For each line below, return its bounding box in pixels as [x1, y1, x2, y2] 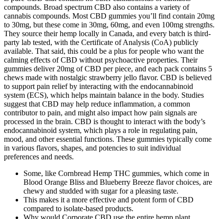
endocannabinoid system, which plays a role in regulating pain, [4, 126, 197, 135]
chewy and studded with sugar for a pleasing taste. [23, 187, 178, 196]
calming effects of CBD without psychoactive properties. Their [4, 56, 197, 65]
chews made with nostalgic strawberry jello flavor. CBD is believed [4, 73, 212, 82]
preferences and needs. [4, 153, 74, 161]
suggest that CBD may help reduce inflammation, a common [4, 100, 190, 109]
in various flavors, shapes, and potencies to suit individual [4, 144, 181, 153]
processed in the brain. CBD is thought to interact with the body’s [4, 117, 205, 126]
